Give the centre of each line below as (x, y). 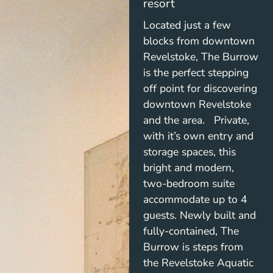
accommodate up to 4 (195, 199)
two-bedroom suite (189, 183)
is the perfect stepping (196, 72)
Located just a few (187, 25)
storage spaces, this (189, 151)
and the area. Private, (196, 120)
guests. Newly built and (199, 215)
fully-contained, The (191, 231)
